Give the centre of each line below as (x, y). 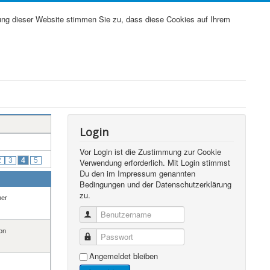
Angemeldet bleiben (124, 256)
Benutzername (119, 214)
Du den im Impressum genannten (138, 173)
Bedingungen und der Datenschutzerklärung (156, 184)
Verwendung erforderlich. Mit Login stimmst (155, 162)
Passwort (110, 237)
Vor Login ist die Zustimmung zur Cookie (151, 152)
